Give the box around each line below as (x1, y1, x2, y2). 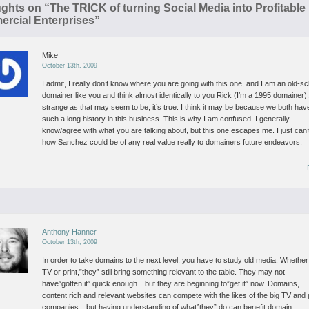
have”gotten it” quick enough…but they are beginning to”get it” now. (42, 279, 266, 288)
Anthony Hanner (42, 228, 97, 236)
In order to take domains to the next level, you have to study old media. (42, 256, 279, 264)
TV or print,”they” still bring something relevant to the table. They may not (42, 268, 286, 276)
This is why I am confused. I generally (161, 114, 290, 123)
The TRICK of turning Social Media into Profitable (50, 2, 306, 14)
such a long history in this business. (42, 114, 162, 123)
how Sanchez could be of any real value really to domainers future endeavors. (42, 138, 303, 146)
